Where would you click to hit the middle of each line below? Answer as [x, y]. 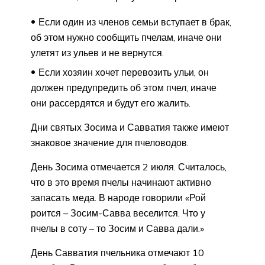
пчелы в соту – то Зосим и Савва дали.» [117, 228]
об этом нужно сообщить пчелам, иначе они [126, 37]
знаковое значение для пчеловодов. [110, 142]
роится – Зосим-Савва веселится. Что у [118, 213]
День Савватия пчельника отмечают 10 [117, 252]
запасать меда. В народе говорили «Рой [118, 197]
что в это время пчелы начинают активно [121, 182]
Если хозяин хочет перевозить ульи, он [124, 72]
